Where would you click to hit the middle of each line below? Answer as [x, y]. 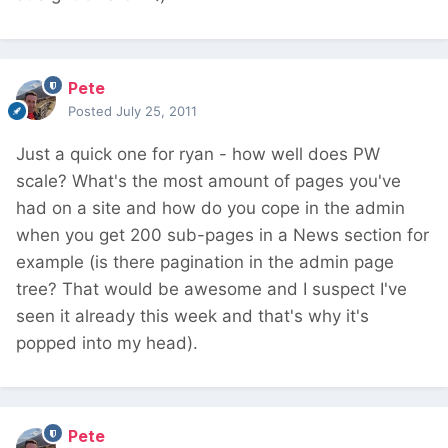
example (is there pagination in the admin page [205, 262]
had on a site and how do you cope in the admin [210, 208]
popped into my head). [107, 343]
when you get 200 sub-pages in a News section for [222, 235]
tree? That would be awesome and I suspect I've [211, 289]
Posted [92, 111]
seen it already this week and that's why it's [192, 316]
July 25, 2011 [156, 111]
